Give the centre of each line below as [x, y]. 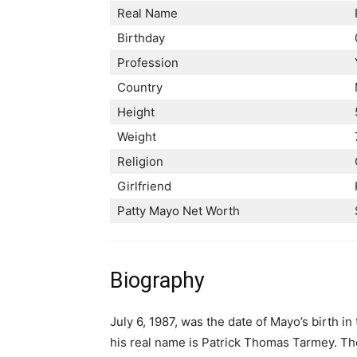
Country [140, 87]
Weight [137, 137]
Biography [157, 280]
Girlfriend [144, 186]
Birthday [141, 38]
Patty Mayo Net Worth [178, 211]
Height [136, 112]
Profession [148, 63]
